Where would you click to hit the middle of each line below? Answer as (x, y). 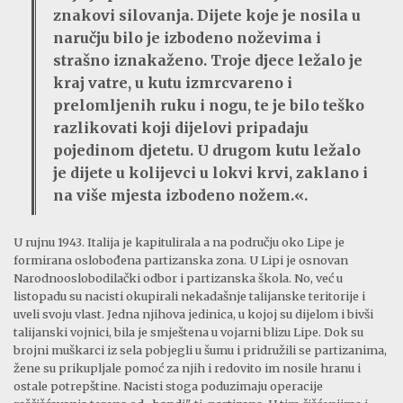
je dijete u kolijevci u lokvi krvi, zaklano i (210, 173)
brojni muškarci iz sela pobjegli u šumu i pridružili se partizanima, (200, 350)
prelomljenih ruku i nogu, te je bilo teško (209, 106)
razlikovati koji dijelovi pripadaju (181, 128)
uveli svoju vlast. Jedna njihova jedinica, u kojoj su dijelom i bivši (193, 314)
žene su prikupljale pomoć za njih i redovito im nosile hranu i (187, 368)
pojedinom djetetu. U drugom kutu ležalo (207, 151)
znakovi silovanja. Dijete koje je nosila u (207, 16)
